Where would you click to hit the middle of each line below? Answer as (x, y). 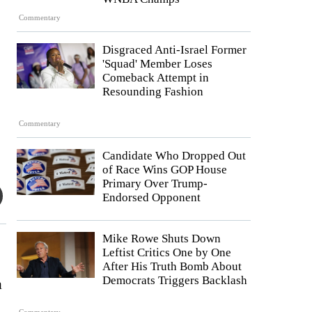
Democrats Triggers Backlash (175, 281)
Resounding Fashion (153, 91)
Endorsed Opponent (151, 198)
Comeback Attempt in (156, 77)
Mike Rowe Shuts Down (162, 239)
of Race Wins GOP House (165, 170)
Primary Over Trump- (155, 184)
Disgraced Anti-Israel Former (174, 49)
